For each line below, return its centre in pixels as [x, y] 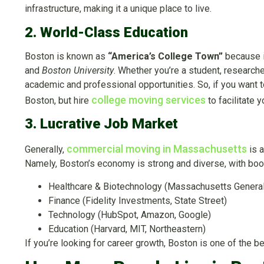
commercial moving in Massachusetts [157, 149]
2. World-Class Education [106, 32]
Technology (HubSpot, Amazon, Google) [130, 214]
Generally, [46, 150]
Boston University [78, 70]
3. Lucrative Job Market [101, 124]
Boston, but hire [58, 100]
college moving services [148, 100]
